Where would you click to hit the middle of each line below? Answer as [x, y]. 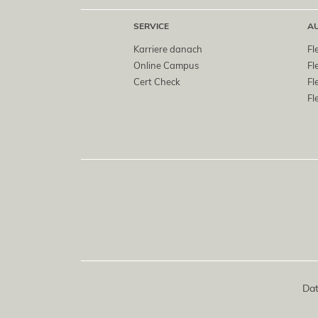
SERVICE [151, 26]
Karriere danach [168, 49]
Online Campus [166, 66]
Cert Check [157, 82]
